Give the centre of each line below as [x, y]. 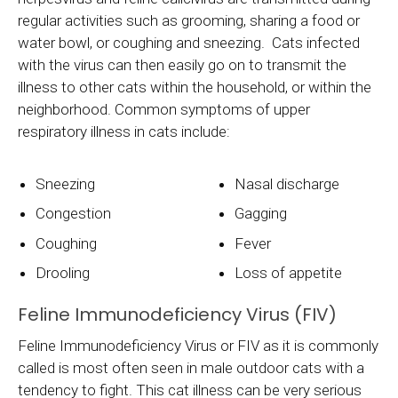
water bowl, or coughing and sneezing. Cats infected [189, 42]
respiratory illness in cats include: [124, 131]
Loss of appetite [289, 273]
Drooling [63, 273]
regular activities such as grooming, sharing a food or [189, 20]
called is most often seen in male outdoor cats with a [191, 367]
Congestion [74, 214]
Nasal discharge [287, 183]
